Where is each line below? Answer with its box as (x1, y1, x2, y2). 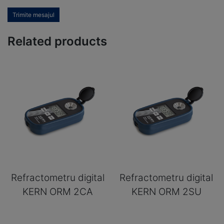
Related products (7, 34, 107, 49)
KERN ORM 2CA (22, 186, 93, 198)
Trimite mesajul (12, 10, 54, 18)
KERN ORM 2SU (131, 186, 201, 198)
